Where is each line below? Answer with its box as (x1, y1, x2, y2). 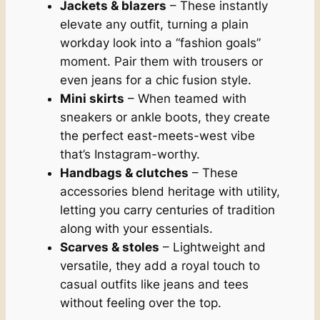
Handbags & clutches (59, 166, 189, 181)
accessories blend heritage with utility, (59, 184, 280, 199)
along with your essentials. (59, 221, 213, 236)
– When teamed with (124, 91, 246, 106)
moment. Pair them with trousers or (59, 54, 263, 69)
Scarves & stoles (59, 240, 159, 255)
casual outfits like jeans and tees (59, 277, 249, 292)
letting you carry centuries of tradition (59, 203, 275, 218)
